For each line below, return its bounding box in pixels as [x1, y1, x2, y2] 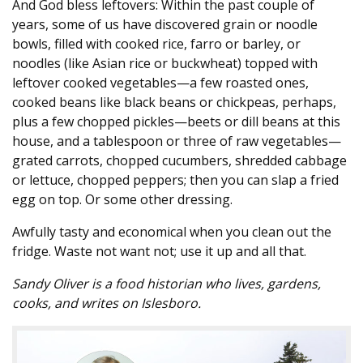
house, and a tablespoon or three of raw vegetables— [12, 132, 341, 151]
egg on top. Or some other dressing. [12, 190, 233, 209]
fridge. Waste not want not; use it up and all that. [12, 242, 306, 261]
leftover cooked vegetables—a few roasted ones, [12, 74, 309, 92]
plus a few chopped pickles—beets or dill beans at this [12, 113, 340, 131]
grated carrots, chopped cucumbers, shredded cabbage [12, 152, 347, 170]
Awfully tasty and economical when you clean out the [12, 223, 331, 241]
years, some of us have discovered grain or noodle [12, 15, 318, 34]
